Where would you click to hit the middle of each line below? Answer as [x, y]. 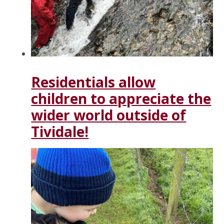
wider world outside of [109, 115]
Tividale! [60, 131]
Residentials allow [93, 82]
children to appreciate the [121, 98]
